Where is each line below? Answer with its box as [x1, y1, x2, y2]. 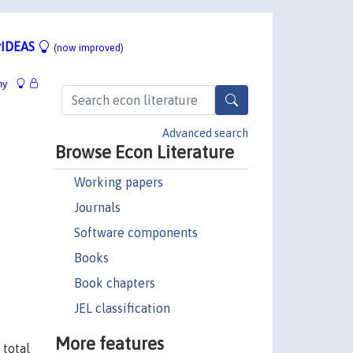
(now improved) [54, 41, 124, 54]
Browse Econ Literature [54, 141, 234, 162]
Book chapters [73, 275, 155, 290]
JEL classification [73, 300, 170, 315]
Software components [73, 225, 198, 240]
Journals [73, 199, 121, 214]
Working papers [73, 174, 163, 189]
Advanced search [162, 126, 248, 139]
